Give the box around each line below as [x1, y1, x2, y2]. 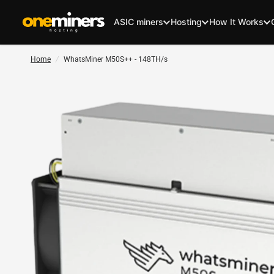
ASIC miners [114, 17, 163, 27]
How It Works [209, 17, 264, 27]
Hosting [171, 17, 202, 27]
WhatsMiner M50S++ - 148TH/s [64, 55, 168, 64]
